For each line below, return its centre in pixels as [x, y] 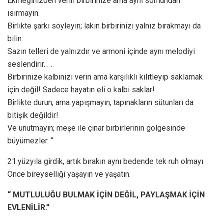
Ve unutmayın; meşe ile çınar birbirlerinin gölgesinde [96, 128]
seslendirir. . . [30, 64]
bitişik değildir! [33, 115]
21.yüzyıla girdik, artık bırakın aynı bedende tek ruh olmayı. [106, 161]
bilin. [15, 38]
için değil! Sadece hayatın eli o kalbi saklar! [81, 89]
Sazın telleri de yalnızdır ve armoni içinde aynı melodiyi [101, 51]
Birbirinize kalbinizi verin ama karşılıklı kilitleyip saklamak [105, 77]
